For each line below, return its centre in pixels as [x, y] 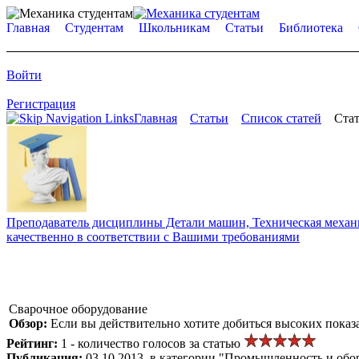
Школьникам [174, 28]
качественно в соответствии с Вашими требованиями [153, 236]
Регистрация [41, 104]
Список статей [281, 118]
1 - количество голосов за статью [152, 343]
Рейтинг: [34, 343]
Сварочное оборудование [78, 309]
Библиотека [311, 28]
